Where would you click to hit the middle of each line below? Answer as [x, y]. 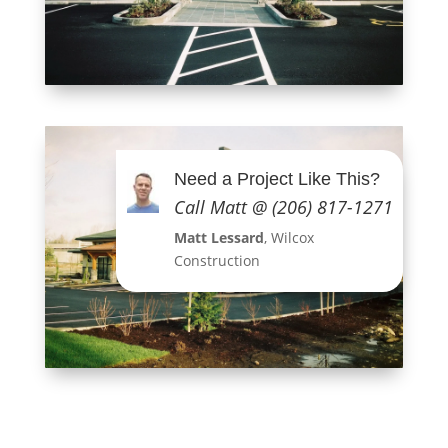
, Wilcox [288, 238]
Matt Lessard [218, 238]
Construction [216, 261]
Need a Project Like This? [276, 179]
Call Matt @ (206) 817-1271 [283, 207]
